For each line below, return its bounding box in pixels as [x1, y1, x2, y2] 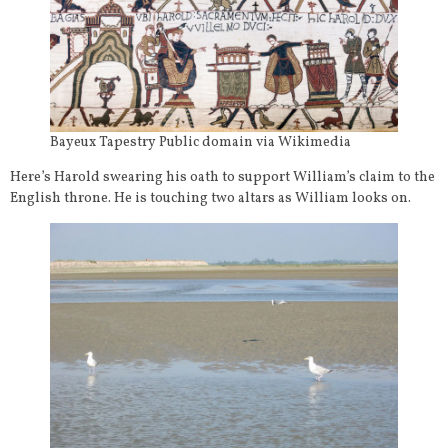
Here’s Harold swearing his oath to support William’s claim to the [10, 167, 435, 187]
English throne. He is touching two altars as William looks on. [10, 188, 411, 208]
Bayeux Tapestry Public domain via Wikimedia [50, 132, 351, 152]
